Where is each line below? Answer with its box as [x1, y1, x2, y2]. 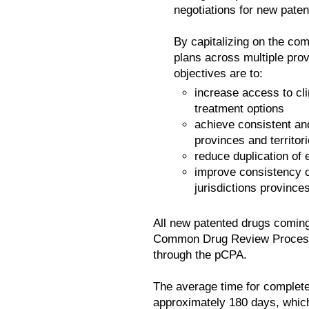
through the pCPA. [153, 248, 247, 262]
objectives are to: [174, 67, 263, 81]
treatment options [195, 102, 284, 116]
